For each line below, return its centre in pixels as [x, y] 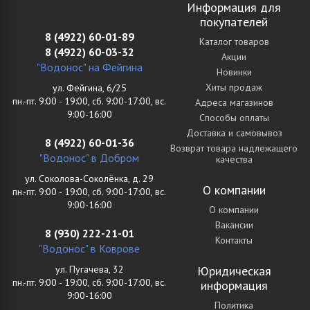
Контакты [234, 240]
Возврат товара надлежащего [234, 148]
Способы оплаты [234, 118]
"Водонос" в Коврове [90, 248]
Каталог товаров [234, 42]
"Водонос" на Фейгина [89, 67]
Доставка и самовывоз [234, 133]
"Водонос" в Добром [90, 158]
